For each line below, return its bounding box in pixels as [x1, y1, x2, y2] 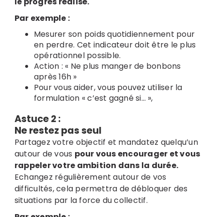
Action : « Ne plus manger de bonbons [33, 60, 181, 72]
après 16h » [33, 71, 77, 82]
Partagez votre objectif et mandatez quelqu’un [14, 136, 198, 148]
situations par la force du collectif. [14, 194, 148, 206]
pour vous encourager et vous [74, 148, 201, 159]
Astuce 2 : [14, 112, 61, 125]
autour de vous [14, 148, 75, 159]
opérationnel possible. [33, 49, 121, 61]
